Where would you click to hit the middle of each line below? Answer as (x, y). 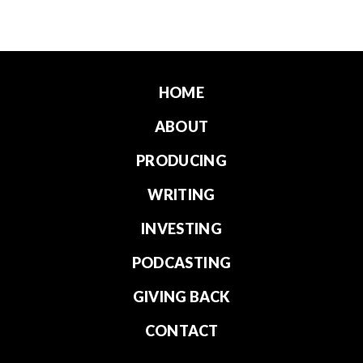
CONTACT (181, 330)
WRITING (181, 194)
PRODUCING (181, 160)
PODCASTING (181, 262)
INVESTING (181, 228)
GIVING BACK (181, 296)
